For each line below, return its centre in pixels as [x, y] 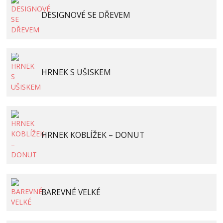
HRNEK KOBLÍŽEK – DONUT [93, 135]
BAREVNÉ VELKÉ [71, 192]
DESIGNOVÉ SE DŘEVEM [86, 15]
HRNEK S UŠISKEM [76, 72]
